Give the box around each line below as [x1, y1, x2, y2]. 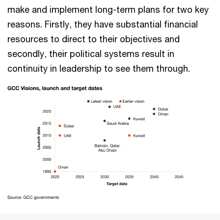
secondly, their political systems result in [7, 48, 174, 59]
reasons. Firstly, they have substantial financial [7, 18, 198, 29]
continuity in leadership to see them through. [7, 62, 190, 74]
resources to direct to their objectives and [7, 33, 180, 44]
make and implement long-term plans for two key [7, 3, 209, 15]
